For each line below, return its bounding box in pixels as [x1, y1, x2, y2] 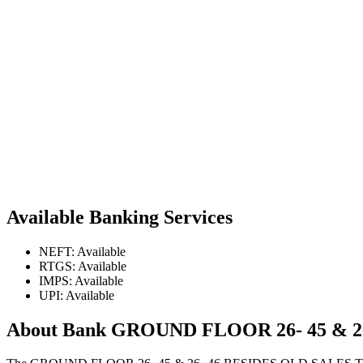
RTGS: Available [39, 258, 126, 273]
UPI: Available [39, 288, 114, 302]
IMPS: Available [39, 273, 123, 288]
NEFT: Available [39, 244, 126, 258]
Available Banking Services [6, 206, 233, 228]
